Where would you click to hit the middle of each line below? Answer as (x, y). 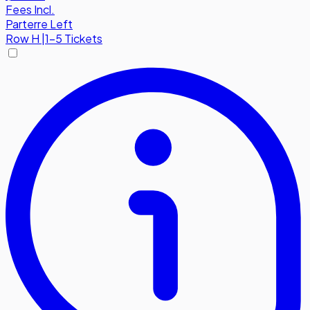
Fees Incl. (30, 10)
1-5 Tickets (74, 39)
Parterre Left (39, 24)
